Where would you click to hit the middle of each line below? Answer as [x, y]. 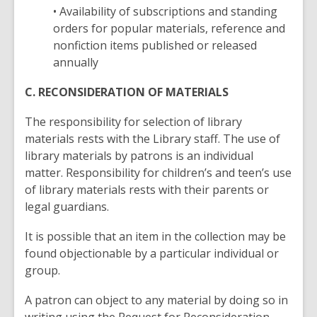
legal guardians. [67, 207]
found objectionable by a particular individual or [152, 253]
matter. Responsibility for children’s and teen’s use [158, 173]
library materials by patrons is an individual [139, 156]
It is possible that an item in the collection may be [155, 236]
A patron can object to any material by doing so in [156, 300]
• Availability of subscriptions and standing [165, 11]
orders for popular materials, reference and [169, 28]
